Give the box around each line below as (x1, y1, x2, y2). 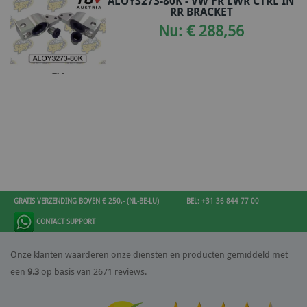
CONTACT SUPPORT (34, 216, 95, 226)
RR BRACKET (169, 3, 233, 19)
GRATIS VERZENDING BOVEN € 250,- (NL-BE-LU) (14, 195, 159, 206)
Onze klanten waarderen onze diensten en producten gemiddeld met (10, 248, 288, 260)
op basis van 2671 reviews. (41, 265, 147, 278)
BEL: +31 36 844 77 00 (186, 195, 259, 206)
